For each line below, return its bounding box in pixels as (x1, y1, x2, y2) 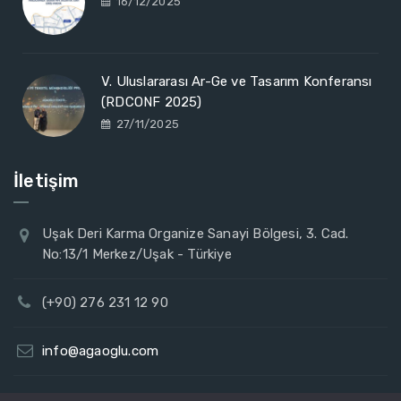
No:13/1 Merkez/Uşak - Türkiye (42, 246, 232, 263)
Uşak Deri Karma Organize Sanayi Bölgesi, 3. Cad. (42, 226, 349, 243)
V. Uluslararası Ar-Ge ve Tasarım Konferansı (101, 73, 372, 90)
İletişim (13, 170, 80, 192)
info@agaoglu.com (42, 343, 159, 360)
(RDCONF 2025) (101, 94, 202, 111)
